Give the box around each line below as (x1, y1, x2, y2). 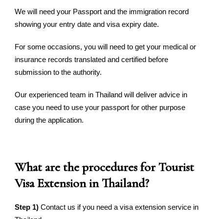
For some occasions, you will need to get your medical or (15, 43, 196, 51)
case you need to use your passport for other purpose (15, 103, 185, 111)
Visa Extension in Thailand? (15, 175, 149, 191)
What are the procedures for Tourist (15, 159, 194, 175)
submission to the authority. (15, 68, 102, 76)
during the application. (15, 116, 84, 124)
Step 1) (15, 203, 39, 211)
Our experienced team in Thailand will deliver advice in (15, 90, 187, 99)
